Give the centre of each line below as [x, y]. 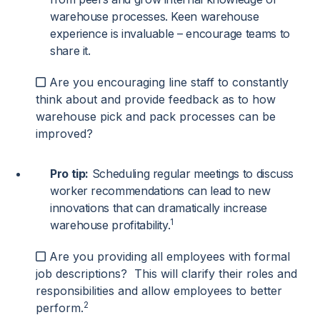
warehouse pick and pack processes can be [156, 116]
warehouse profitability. [110, 225]
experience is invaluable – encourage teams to [170, 33]
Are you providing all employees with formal [170, 256]
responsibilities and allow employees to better [159, 290]
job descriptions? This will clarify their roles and [166, 273]
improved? [64, 133]
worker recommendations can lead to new [160, 190]
